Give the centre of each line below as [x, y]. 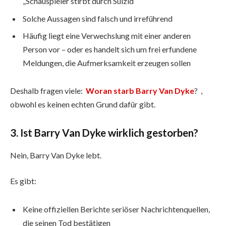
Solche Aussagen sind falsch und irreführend [98, 18]
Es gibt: [23, 181]
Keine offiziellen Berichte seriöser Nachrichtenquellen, [116, 209]
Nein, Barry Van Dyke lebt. [56, 155]
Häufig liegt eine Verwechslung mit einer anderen [107, 35]
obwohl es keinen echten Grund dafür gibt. [83, 104]
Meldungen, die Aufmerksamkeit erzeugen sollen [107, 63]
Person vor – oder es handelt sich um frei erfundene [110, 49]
